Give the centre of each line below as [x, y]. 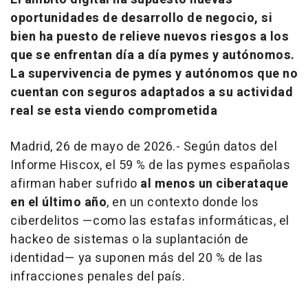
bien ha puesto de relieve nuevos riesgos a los [150, 36]
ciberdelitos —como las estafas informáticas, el [150, 221]
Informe [35, 165]
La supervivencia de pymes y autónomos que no [154, 74]
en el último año [58, 202]
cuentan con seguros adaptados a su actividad [152, 92]
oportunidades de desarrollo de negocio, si [141, 18]
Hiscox [80, 165]
